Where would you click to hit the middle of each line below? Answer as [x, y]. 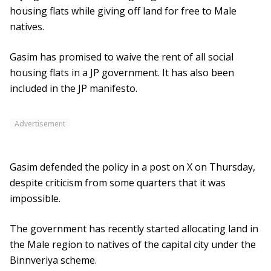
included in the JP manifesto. [73, 89]
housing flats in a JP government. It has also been [122, 73]
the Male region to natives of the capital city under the [133, 245]
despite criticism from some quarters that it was [118, 183]
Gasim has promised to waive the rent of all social [122, 57]
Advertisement [40, 124]
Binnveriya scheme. [53, 260]
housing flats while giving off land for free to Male [123, 11]
